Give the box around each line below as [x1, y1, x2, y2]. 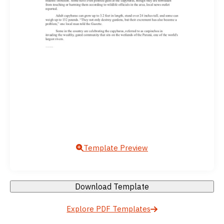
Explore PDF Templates [66, 204, 151, 214]
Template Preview [83, 142, 148, 152]
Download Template [75, 181, 149, 192]
